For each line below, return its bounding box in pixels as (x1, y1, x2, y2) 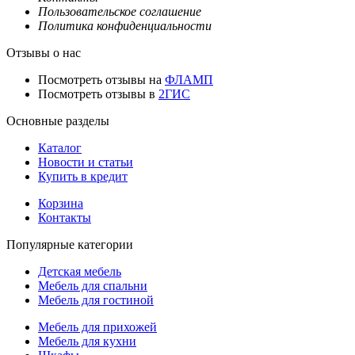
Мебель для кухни (38, 334, 136, 349)
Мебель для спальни (38, 279, 147, 293)
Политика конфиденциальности (38, 19, 212, 33)
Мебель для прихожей (38, 320, 157, 334)
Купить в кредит (38, 170, 128, 184)
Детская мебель (38, 265, 121, 279)
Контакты (38, 211, 91, 225)
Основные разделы (6, 114, 109, 128)
